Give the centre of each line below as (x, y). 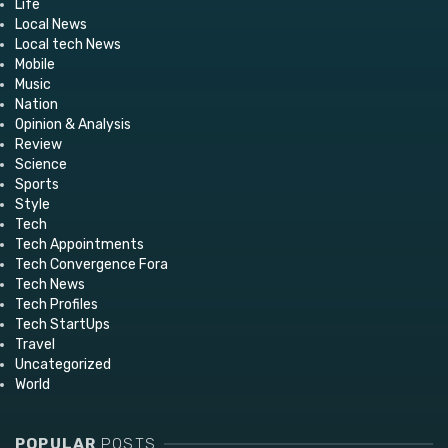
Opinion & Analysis (73, 125)
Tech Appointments (79, 245)
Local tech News (68, 45)
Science (41, 165)
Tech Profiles (56, 305)
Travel (35, 345)
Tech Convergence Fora (91, 265)
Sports (37, 185)
